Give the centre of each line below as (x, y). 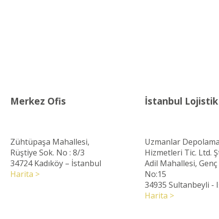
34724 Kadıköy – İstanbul (56, 163)
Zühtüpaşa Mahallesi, (50, 142)
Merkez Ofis (38, 101)
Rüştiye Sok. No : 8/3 (47, 152)
